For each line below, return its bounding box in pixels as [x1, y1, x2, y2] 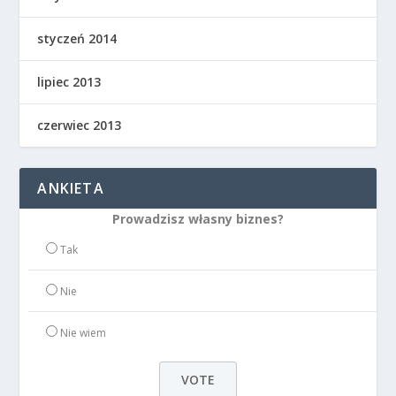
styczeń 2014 [37, 29, 118, 47]
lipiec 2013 [37, 72, 102, 90]
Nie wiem [60, 324, 107, 340]
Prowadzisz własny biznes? [112, 209, 284, 227]
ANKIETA [37, 178, 104, 198]
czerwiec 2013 [37, 116, 122, 133]
